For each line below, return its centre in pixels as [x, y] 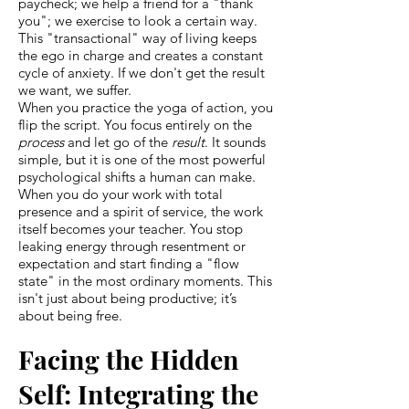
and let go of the [118, 142]
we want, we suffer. [75, 89]
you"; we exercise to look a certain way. [138, 20]
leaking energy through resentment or [132, 246]
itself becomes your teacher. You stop [131, 228]
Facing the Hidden [129, 358]
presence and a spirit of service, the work [141, 211]
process [41, 142]
